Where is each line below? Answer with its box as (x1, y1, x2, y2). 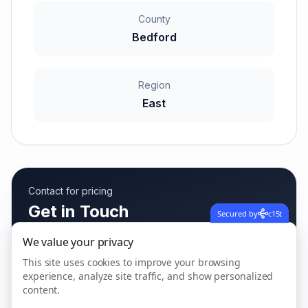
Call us (72, 287, 102, 298)
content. (23, 283, 60, 296)
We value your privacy (23, 234, 134, 250)
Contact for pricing (28, 185, 113, 197)
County (137, 13, 170, 25)
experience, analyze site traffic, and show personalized (23, 269, 274, 283)
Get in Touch (28, 201, 129, 221)
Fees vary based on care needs (28, 229, 174, 241)
